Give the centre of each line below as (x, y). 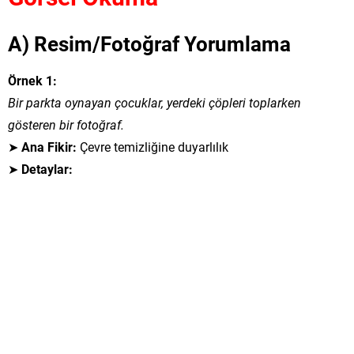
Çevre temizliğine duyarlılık (153, 147)
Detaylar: (47, 169)
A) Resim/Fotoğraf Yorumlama (149, 43)
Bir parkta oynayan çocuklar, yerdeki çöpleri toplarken (154, 102)
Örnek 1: (32, 80)
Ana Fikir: (49, 147)
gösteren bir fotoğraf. (66, 124)
